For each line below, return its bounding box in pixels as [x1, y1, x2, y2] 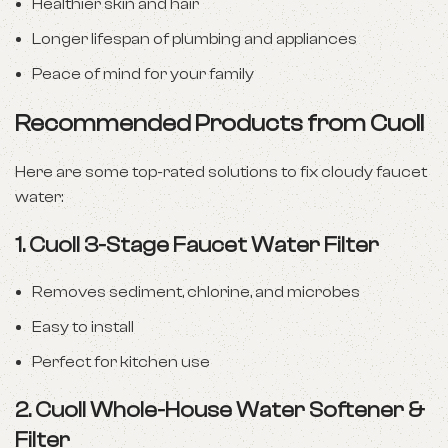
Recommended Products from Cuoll [15, 110, 424, 137]
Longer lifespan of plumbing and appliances [32, 30, 357, 48]
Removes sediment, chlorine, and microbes [32, 283, 360, 301]
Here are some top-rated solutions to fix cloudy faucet [15, 163, 427, 181]
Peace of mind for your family [32, 65, 254, 83]
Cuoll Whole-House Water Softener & [35, 397, 424, 423]
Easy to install [32, 318, 134, 336]
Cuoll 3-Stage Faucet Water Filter [29, 232, 379, 258]
